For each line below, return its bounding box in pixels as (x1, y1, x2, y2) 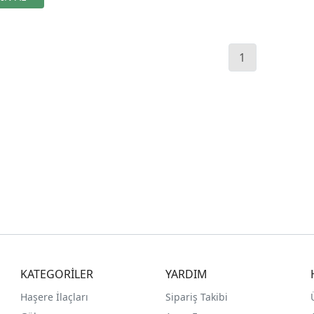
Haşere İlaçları (20, 290, 89, 303)
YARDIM (165, 266, 207, 282)
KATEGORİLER (20, 266, 94, 282)
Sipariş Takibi (165, 290, 228, 303)
